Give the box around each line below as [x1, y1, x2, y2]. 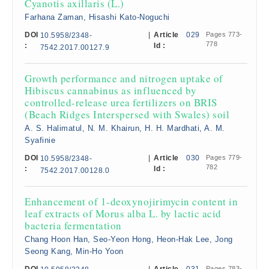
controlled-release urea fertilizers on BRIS [25, 95, 217, 109]
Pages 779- [205, 154, 243, 161]
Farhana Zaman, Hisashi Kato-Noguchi [25, 13, 170, 22]
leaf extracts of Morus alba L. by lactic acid [25, 207, 222, 220]
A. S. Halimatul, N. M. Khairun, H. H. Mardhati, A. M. [25, 124, 225, 133]
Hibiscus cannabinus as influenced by [25, 83, 196, 97]
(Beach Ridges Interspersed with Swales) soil [25, 107, 229, 121]
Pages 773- [205, 31, 243, 38]
